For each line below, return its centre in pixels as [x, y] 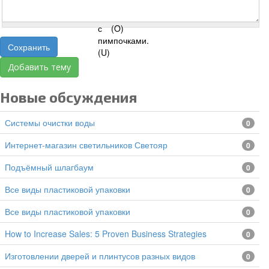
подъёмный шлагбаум [52, 167]
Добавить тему [39, 67]
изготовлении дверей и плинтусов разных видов [103, 256]
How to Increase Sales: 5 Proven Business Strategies [109, 234]
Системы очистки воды [53, 123]
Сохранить [29, 47]
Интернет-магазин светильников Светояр [89, 145]
